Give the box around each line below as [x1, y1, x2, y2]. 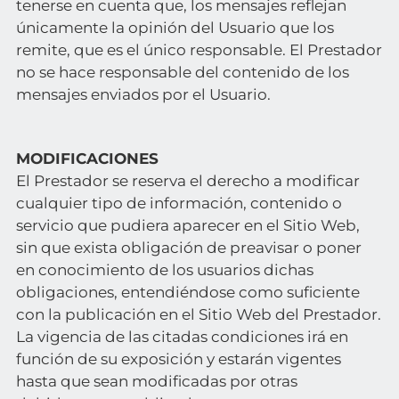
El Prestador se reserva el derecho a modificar [15, 172, 360, 190]
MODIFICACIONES [15, 150, 159, 167]
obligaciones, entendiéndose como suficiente [15, 283, 360, 301]
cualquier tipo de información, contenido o [15, 194, 342, 212]
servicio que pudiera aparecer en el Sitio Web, [15, 216, 360, 234]
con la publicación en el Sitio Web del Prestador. [15, 305, 381, 323]
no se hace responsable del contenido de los [15, 63, 349, 81]
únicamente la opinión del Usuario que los [15, 19, 334, 37]
